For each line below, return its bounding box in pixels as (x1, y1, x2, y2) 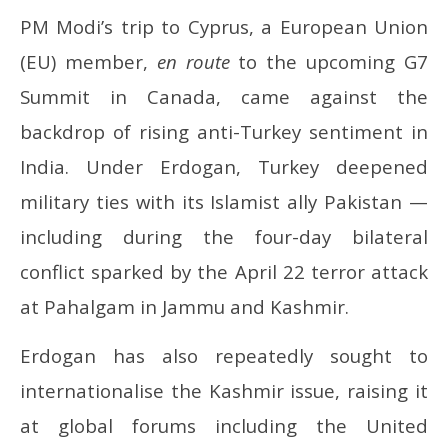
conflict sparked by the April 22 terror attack (20, 259, 428, 285)
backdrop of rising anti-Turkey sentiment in (20, 119, 428, 145)
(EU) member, (20, 49, 157, 75)
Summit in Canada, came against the (20, 84, 428, 110)
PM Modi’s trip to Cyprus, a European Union (20, 14, 428, 40)
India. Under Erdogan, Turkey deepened (20, 154, 428, 180)
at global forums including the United (20, 413, 428, 439)
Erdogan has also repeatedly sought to (20, 343, 428, 369)
